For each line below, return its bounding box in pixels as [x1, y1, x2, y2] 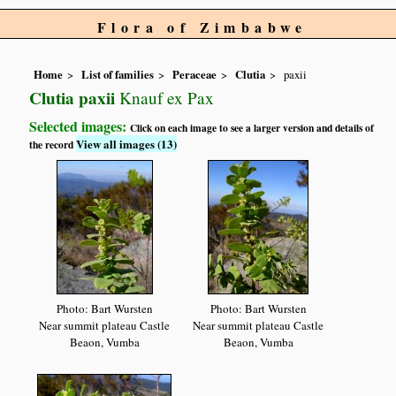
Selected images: [29, 116, 131, 137]
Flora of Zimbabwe [97, 17, 308, 37]
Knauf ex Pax [115, 87, 215, 110]
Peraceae [172, 66, 217, 83]
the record [29, 137, 77, 153]
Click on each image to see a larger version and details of [130, 120, 375, 136]
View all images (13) [76, 135, 178, 153]
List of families [81, 66, 155, 83]
